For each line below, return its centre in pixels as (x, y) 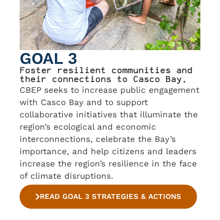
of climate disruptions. (67, 176)
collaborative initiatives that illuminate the (109, 114)
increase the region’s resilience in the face (108, 163)
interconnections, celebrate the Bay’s (98, 139)
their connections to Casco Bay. (103, 79)
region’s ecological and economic (88, 126)
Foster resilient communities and (106, 70)
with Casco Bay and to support (84, 102)
